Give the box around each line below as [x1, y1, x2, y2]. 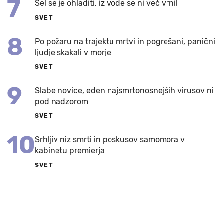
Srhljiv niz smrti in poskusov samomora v [35, 134, 185, 144]
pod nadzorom [35, 96, 88, 106]
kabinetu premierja [35, 145, 105, 155]
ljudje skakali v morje [35, 47, 111, 57]
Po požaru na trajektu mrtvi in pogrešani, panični [35, 36, 215, 46]
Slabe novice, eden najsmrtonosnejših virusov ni [35, 85, 214, 95]
